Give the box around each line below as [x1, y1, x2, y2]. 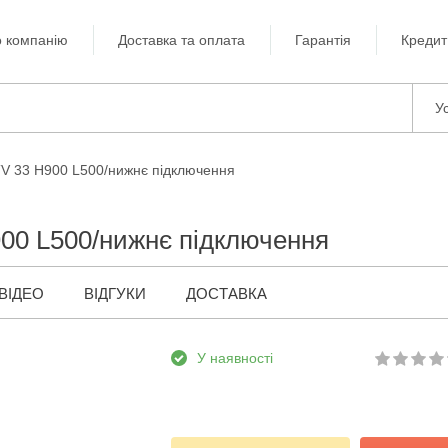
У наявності [196, 350, 273, 366]
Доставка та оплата [118, 32, 245, 48]
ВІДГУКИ [84, 285, 146, 302]
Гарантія [295, 32, 351, 48]
